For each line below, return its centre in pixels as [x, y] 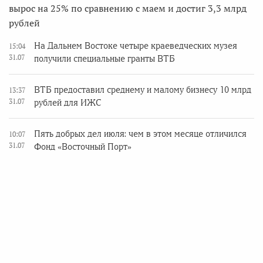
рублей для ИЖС [68, 103]
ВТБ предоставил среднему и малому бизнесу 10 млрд [143, 90]
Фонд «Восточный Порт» [83, 147]
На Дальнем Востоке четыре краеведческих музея [136, 46]
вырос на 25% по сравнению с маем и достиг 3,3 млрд [128, 9]
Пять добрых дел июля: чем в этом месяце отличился [140, 134]
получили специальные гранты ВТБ [104, 59]
